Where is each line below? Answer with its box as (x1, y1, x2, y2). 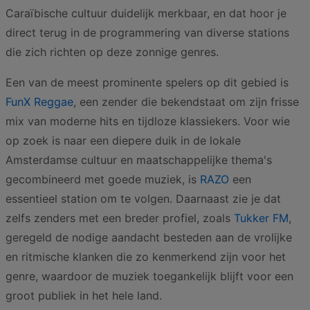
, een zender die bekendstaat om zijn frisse (73, 95, 299, 109)
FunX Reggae (6, 95, 73, 109)
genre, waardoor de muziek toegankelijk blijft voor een (6, 269, 293, 283)
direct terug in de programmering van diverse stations (6, 26, 289, 39)
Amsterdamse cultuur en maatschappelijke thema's (6, 153, 272, 167)
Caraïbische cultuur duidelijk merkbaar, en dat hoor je (6, 6, 286, 20)
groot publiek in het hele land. (6, 289, 162, 302)
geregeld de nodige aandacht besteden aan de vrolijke (6, 230, 292, 244)
